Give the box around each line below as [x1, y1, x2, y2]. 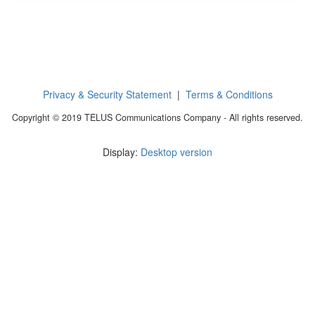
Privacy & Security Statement [42, 87, 172, 101]
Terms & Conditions [185, 87, 273, 101]
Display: [103, 145, 141, 159]
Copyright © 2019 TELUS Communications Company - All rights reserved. [12, 111, 303, 124]
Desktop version [141, 145, 212, 159]
